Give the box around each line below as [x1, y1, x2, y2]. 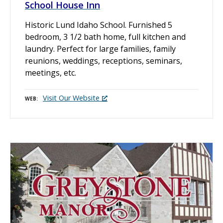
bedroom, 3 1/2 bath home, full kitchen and [25, 31, 186, 42]
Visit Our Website [43, 93, 100, 103]
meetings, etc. [25, 67, 76, 78]
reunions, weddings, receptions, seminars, [25, 55, 182, 66]
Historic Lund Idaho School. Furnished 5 [25, 19, 172, 30]
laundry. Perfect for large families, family [25, 43, 176, 54]
